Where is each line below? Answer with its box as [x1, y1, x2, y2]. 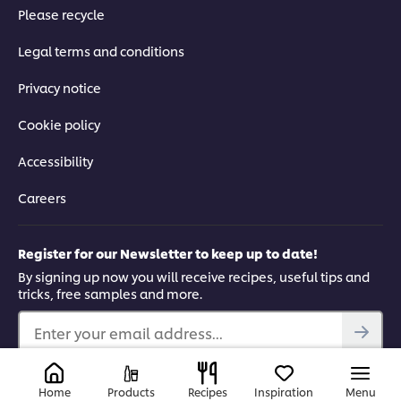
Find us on [18, 372, 81, 390]
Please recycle [18, 5, 105, 23]
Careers [18, 189, 66, 207]
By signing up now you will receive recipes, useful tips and [18, 268, 370, 286]
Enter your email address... [34, 322, 223, 344]
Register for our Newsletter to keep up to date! [18, 244, 318, 262]
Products [107, 384, 155, 399]
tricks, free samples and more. [18, 285, 202, 303]
